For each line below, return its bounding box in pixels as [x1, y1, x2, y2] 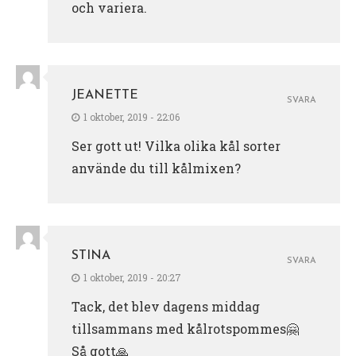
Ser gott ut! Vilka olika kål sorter [72, 137, 281, 154]
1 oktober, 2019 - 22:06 [83, 110, 180, 123]
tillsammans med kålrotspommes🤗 [72, 319, 299, 337]
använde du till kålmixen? [72, 159, 241, 176]
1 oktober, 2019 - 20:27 [83, 270, 181, 284]
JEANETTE [72, 88, 138, 102]
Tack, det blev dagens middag [72, 297, 260, 315]
